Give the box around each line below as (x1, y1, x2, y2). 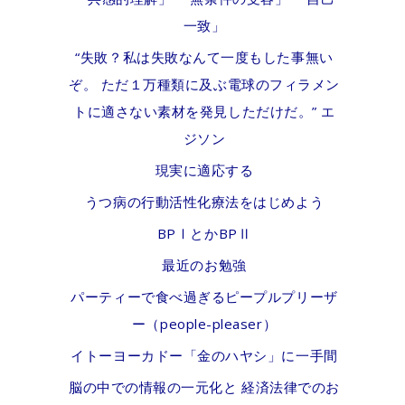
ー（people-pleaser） (131, 315, 278, 333)
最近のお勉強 (162, 256, 247, 274)
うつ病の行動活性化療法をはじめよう (84, 193, 325, 211)
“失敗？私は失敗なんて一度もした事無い (75, 48, 334, 66)
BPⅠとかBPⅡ (156, 224, 252, 242)
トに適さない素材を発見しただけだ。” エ (73, 102, 335, 120)
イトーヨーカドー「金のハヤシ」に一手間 (71, 346, 338, 364)
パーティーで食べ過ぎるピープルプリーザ (71, 287, 338, 306)
